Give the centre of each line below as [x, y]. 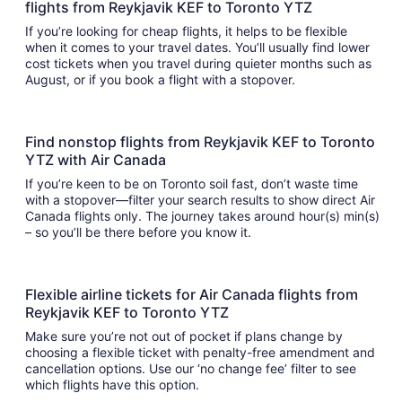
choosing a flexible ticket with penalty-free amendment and [200, 353]
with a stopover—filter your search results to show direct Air [200, 200]
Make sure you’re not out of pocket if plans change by [184, 336]
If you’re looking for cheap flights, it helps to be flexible [186, 31]
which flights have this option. [116, 385]
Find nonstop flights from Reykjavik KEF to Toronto [200, 142]
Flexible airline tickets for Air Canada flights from [192, 295]
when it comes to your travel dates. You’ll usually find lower [197, 48]
